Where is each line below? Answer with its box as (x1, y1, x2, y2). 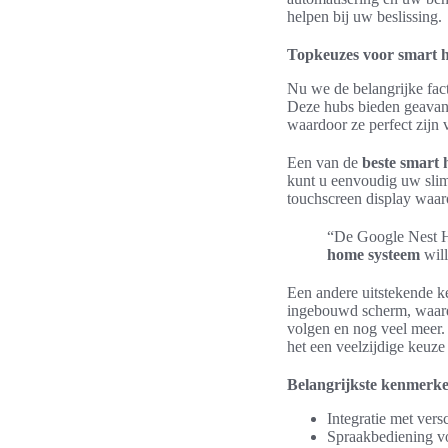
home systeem (327, 246, 420, 263)
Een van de (287, 154, 362, 171)
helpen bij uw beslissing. (287, 8, 442, 25)
